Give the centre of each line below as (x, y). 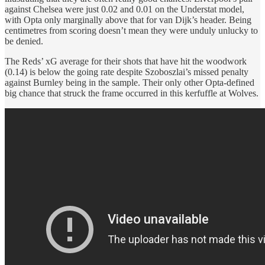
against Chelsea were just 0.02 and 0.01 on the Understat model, (125, 9)
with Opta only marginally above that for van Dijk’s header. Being (128, 20)
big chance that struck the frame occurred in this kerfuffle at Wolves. (132, 93)
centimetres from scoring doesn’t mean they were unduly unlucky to (131, 30)
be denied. (24, 41)
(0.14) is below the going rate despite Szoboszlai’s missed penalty (127, 72)
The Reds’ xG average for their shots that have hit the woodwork (126, 61)
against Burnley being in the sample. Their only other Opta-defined (130, 82)
